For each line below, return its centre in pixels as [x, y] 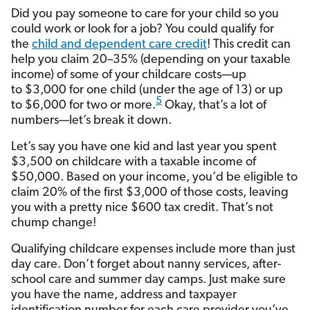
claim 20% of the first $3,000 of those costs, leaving [150, 193]
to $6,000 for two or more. [83, 106]
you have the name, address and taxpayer [124, 295]
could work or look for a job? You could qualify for [143, 30]
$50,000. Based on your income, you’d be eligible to [154, 178]
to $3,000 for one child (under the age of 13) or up [147, 91]
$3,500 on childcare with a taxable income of [134, 163]
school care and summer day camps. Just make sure [148, 280]
